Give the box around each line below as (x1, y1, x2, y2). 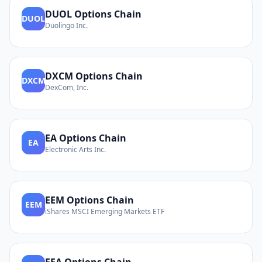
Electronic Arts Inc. (45, 144, 106, 154)
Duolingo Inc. (45, 20, 88, 30)
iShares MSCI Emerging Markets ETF (45, 206, 164, 216)
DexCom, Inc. (45, 82, 88, 92)
